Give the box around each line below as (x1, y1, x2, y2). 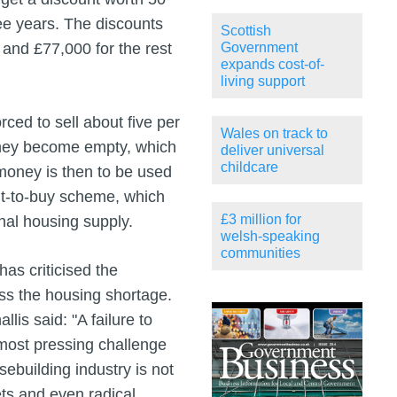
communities (221, 245, 300, 261)
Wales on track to (221, 126, 328, 142)
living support (221, 74, 305, 90)
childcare (221, 160, 278, 175)
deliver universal (221, 143, 324, 159)
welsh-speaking (221, 229, 320, 245)
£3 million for (221, 212, 301, 228)
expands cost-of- (221, 57, 324, 73)
